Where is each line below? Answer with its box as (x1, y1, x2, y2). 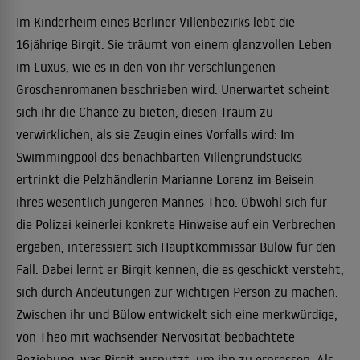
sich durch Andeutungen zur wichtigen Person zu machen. (16, 284, 338, 300)
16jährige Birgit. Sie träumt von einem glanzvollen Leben (16, 36, 332, 52)
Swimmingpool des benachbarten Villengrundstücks (16, 149, 302, 165)
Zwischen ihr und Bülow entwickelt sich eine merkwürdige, (16, 306, 337, 322)
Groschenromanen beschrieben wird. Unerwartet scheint (16, 81, 329, 97)
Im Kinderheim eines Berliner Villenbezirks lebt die (16, 14, 295, 30)
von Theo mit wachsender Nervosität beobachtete (16, 329, 295, 345)
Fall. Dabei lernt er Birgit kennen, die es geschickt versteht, (16, 261, 344, 277)
